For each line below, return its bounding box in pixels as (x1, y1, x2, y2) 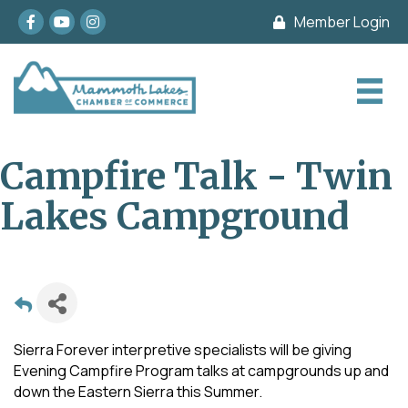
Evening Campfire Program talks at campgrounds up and (14, 361, 389, 381)
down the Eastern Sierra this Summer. (14, 382, 262, 402)
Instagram (79, 8, 147, 28)
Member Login (293, 11, 390, 32)
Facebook (17, 8, 85, 28)
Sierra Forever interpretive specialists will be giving (14, 340, 352, 360)
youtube (48, 8, 105, 28)
